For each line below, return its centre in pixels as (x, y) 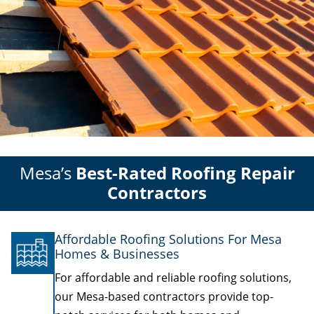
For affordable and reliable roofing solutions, (173, 277)
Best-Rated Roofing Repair (185, 172)
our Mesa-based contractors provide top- (164, 296)
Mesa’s (45, 172)
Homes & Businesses (117, 253)
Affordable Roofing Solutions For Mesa (169, 239)
